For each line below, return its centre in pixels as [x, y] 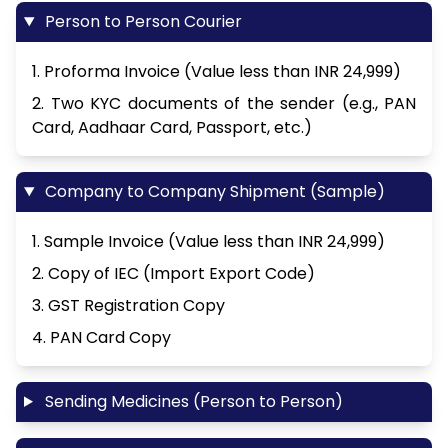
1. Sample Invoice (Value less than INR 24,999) [208, 241]
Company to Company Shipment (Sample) [212, 192]
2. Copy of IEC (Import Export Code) [173, 273]
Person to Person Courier [141, 22]
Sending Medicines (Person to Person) [191, 401]
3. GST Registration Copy [128, 305]
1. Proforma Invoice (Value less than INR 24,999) [216, 72]
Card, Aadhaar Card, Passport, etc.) [172, 128]
